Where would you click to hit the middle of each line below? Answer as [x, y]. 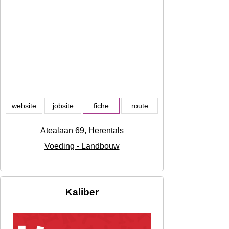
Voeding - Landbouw [82, 146]
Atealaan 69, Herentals [82, 131]
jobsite [63, 106]
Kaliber [82, 192]
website [24, 106]
